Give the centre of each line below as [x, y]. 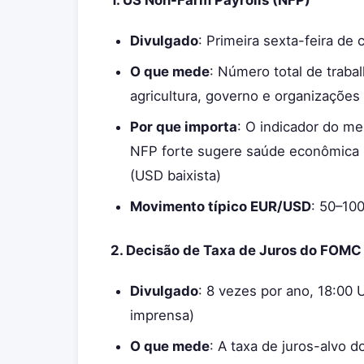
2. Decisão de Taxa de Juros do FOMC [236, 250]
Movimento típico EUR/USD [221, 206]
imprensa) [162, 315]
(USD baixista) [175, 175]
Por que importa [184, 127]
